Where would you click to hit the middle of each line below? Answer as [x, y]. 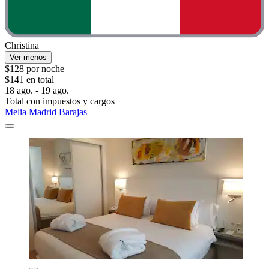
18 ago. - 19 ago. [37, 90]
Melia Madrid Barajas [46, 112]
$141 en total [29, 79]
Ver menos [28, 57]
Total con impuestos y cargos [60, 101]
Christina [22, 45]
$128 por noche [35, 68]
